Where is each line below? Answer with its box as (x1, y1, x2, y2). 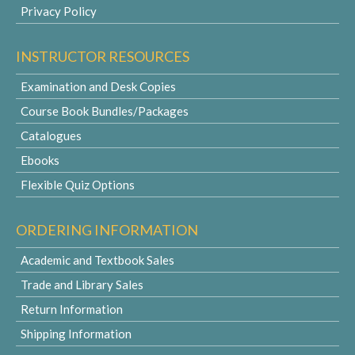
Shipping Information (21, 326, 132, 341)
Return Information (21, 302, 123, 316)
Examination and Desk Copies (21, 79, 176, 94)
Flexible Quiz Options (21, 177, 135, 192)
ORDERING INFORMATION (16, 221, 198, 239)
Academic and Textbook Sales (21, 253, 174, 267)
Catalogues (21, 128, 82, 143)
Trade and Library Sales (21, 277, 143, 292)
